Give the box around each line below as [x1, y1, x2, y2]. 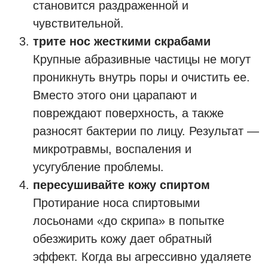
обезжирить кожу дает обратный [33, 232, 212, 245]
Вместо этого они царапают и [33, 89, 197, 102]
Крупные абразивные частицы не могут [33, 53, 251, 66]
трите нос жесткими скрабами [33, 35, 211, 48]
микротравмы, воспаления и [33, 142, 191, 156]
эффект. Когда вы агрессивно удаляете [33, 250, 251, 263]
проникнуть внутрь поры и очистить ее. [33, 71, 250, 84]
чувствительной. [33, 17, 124, 30]
